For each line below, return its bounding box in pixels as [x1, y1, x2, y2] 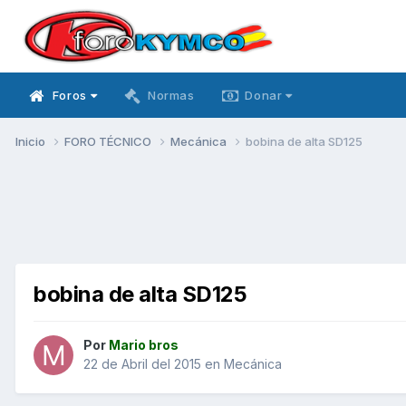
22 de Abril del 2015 [83, 356, 201, 372]
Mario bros [109, 337, 179, 353]
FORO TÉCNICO [64, 133, 154, 149]
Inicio [15, 133, 48, 149]
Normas [147, 88, 195, 102]
